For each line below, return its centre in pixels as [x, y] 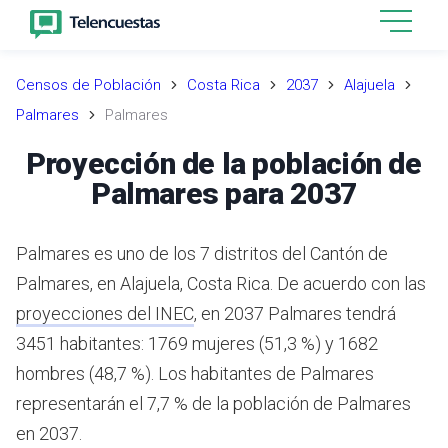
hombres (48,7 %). [85, 373]
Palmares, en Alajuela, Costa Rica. [144, 283]
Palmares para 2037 [224, 193]
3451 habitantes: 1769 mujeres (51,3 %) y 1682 [197, 343]
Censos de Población [88, 85]
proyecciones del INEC [105, 313]
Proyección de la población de [224, 163]
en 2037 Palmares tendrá [298, 313]
